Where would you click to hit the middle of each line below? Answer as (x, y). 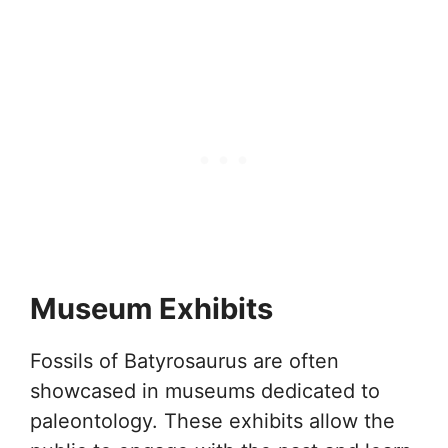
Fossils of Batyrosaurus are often (184, 361)
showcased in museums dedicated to (205, 391)
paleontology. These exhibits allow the (212, 421)
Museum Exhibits (151, 308)
